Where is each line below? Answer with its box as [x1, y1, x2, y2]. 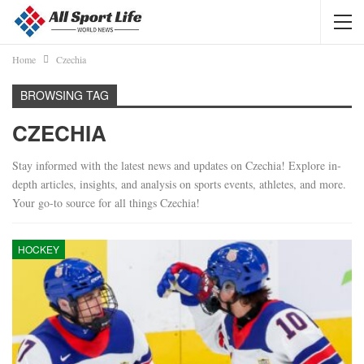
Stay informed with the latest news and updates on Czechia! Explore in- [12, 158, 341, 173]
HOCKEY [18, 241, 59, 256]
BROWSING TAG [20, 87, 109, 103]
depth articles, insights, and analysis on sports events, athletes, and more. [12, 176, 346, 192]
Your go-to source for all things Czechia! [12, 195, 200, 210]
